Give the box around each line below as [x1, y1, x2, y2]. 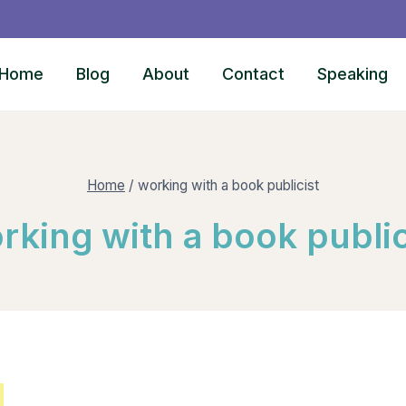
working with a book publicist [138, 176, 319, 194]
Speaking [317, 64, 389, 83]
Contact [222, 64, 285, 83]
